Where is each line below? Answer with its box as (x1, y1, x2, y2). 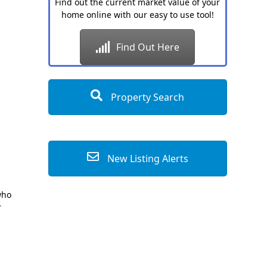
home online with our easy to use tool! (61, 9, 214, 20)
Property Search (108, 91, 185, 104)
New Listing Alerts (104, 151, 188, 165)
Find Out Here (116, 41, 180, 54)
